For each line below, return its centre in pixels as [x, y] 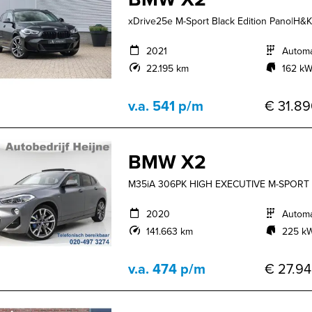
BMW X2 [167, 162]
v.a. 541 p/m [166, 106]
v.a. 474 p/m [167, 269]
